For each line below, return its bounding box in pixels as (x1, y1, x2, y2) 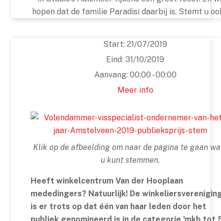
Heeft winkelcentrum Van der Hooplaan (31, 176, 184, 186)
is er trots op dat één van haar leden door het (31, 202, 207, 212)
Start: (103, 39, 127, 49)
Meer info (117, 85, 153, 95)
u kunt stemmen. (100, 155, 160, 165)
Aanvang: (94, 70, 130, 80)
